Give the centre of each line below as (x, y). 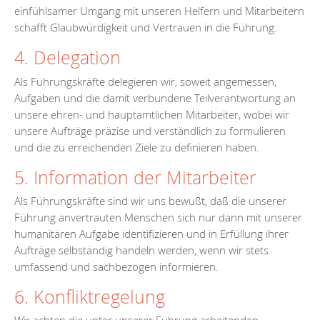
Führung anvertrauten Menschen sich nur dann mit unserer (158, 217)
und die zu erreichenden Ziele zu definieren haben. (137, 147)
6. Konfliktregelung (90, 296)
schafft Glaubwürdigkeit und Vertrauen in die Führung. (146, 27)
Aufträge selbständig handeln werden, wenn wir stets (141, 250)
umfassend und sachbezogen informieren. (116, 266)
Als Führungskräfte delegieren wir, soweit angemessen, (145, 81)
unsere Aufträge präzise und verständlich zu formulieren (150, 130)
